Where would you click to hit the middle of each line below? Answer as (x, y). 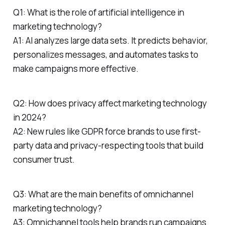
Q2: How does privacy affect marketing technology (110, 103)
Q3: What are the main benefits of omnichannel (103, 194)
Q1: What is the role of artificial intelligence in (98, 13)
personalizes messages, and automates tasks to (105, 55)
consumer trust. (44, 159)
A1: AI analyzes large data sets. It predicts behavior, (110, 41)
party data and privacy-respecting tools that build (108, 145)
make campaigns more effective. (76, 69)
